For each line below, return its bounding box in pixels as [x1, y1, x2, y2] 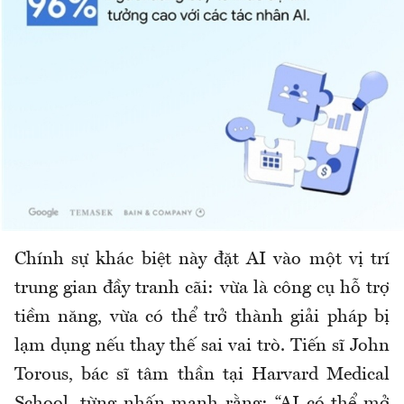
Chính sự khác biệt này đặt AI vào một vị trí [14, 251, 390, 270]
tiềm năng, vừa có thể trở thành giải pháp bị [14, 308, 390, 327]
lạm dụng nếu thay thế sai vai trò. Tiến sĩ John [14, 337, 390, 356]
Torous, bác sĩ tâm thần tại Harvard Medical [14, 366, 390, 385]
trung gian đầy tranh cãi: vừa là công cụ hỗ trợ [14, 280, 390, 298]
